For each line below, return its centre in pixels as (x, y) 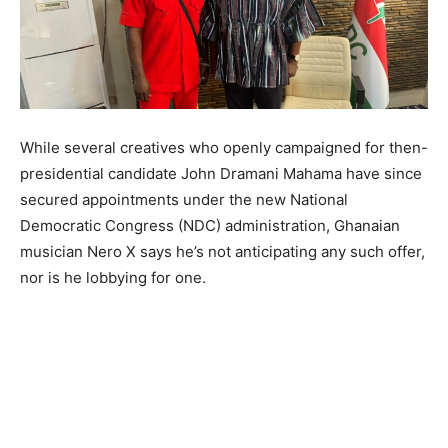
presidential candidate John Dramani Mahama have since (221, 174)
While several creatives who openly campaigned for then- (224, 148)
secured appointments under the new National (184, 200)
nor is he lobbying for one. (113, 278)
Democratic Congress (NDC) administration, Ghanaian (210, 226)
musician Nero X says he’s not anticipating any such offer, (222, 252)
